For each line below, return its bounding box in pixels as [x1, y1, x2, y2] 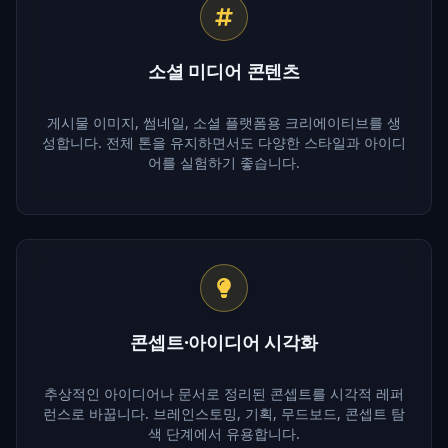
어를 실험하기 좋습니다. [148, 152, 300, 172]
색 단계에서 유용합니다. [148, 423, 300, 443]
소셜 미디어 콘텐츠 [147, 58, 301, 83]
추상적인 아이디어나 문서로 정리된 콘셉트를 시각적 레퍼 [44, 383, 404, 403]
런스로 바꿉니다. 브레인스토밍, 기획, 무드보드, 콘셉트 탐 [43, 403, 405, 423]
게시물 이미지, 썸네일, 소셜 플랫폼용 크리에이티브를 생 [47, 112, 401, 132]
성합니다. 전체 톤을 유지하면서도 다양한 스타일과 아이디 [42, 132, 406, 152]
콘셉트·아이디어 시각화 [130, 329, 318, 354]
